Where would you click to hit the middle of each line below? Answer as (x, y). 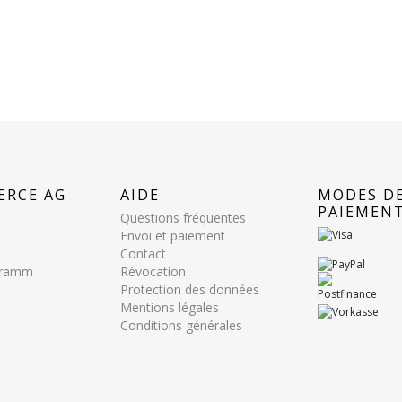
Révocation (153, 271)
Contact (143, 253)
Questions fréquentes (183, 217)
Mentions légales (170, 307)
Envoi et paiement (173, 235)
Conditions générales (181, 325)
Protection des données (190, 289)
